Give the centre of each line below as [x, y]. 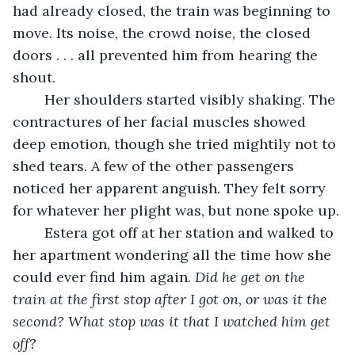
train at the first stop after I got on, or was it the [172, 299]
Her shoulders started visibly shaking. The [36, 99]
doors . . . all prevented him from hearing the [167, 55]
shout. [38, 77]
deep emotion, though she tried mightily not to [176, 143]
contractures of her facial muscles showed [161, 121]
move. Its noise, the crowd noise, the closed [164, 32]
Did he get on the [252, 277]
